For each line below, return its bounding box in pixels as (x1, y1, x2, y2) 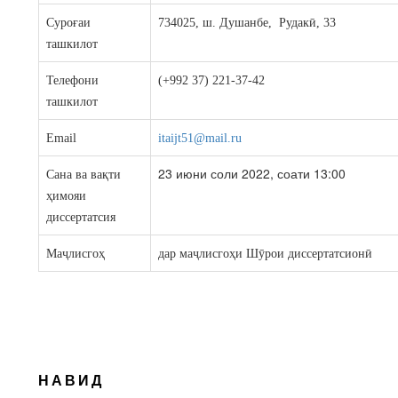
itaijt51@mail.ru (158, 131, 243, 145)
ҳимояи (46, 189, 87, 203)
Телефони (46, 74, 99, 87)
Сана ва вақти (46, 168, 122, 181)
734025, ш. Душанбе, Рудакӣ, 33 (158, 16, 337, 29)
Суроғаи (46, 16, 92, 29)
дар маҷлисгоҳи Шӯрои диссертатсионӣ (158, 247, 373, 260)
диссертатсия (46, 211, 116, 224)
